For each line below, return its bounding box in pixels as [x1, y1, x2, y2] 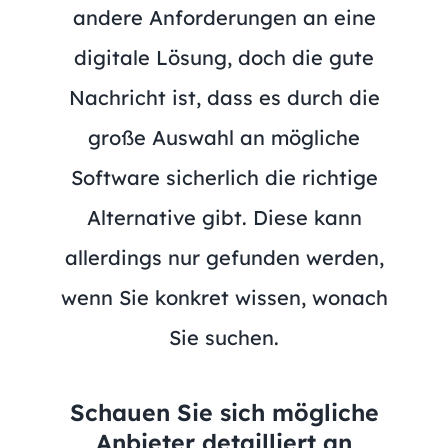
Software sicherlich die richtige [70, 164, 378, 190]
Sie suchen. [169, 324, 279, 350]
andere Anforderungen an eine [72, 4, 376, 30]
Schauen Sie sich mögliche [69, 397, 379, 427]
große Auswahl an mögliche [88, 124, 360, 150]
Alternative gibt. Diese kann [86, 204, 362, 230]
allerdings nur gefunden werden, [64, 244, 384, 270]
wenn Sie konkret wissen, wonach [60, 284, 388, 310]
